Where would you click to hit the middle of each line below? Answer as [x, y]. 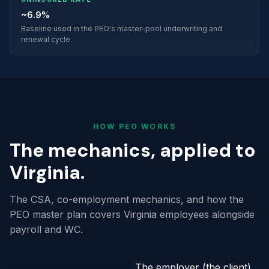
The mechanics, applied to [133, 150]
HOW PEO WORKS [134, 126]
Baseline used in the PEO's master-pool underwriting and [122, 29]
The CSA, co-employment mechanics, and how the [127, 199]
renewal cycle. [47, 39]
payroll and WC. [46, 229]
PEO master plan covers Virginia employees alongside [132, 214]
